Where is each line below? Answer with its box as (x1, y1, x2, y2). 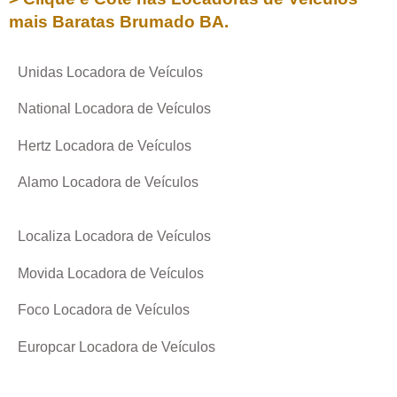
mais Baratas (9, 12, 120, 31)
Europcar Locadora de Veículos (18, 339, 215, 354)
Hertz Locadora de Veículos (18, 137, 191, 153)
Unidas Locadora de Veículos (18, 64, 203, 80)
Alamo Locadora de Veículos (18, 174, 198, 190)
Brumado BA (120, 12, 224, 31)
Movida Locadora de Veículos (18, 265, 204, 281)
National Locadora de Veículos (18, 101, 211, 117)
